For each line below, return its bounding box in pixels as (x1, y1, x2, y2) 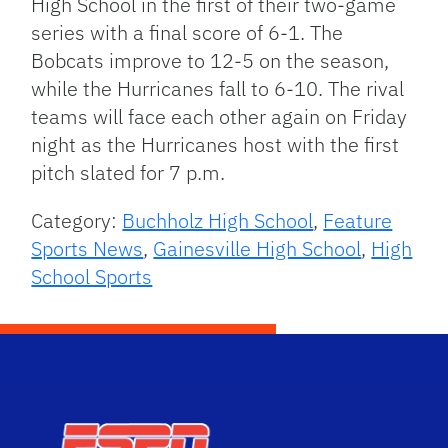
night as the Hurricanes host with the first (31, 130, 400, 158)
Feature (323, 206, 393, 234)
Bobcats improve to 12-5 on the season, (31, 46, 390, 74)
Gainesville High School (153, 234, 362, 262)
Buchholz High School (122, 206, 314, 234)
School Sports (31, 262, 153, 290)
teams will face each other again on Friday (31, 102, 408, 130)
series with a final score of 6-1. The (31, 18, 344, 46)
